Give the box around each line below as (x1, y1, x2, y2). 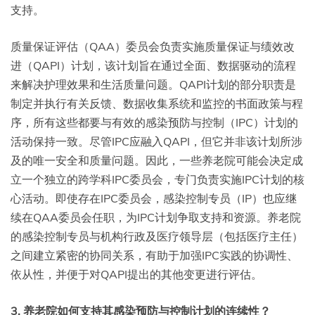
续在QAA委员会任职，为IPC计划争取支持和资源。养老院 (11, 210, 301, 225)
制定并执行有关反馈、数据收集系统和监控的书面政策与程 (11, 96, 303, 111)
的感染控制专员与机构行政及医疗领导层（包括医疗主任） (11, 229, 303, 244)
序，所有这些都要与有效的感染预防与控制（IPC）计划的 (11, 115, 298, 130)
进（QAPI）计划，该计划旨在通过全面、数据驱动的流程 (11, 58, 296, 73)
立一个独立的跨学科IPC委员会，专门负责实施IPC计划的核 (11, 172, 304, 187)
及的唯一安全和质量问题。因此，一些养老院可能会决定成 (11, 153, 303, 168)
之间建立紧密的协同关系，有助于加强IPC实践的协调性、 (11, 248, 298, 263)
